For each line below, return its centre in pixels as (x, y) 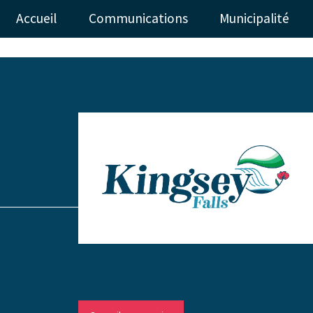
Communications (138, 19)
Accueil (36, 19)
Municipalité (255, 19)
